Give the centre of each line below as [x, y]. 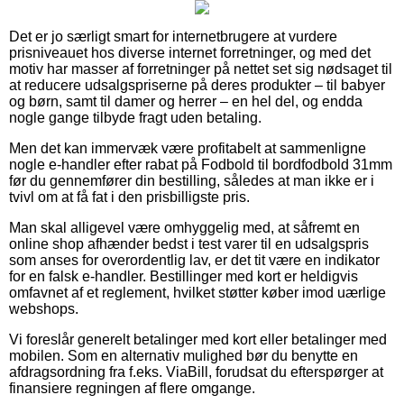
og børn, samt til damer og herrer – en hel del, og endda [186, 101]
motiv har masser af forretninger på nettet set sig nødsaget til [201, 69]
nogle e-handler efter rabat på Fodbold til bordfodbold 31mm [201, 164]
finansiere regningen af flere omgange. [132, 388]
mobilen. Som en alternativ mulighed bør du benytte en [184, 355]
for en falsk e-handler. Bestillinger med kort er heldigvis [184, 276]
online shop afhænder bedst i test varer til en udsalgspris [189, 243]
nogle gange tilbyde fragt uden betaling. [135, 117]
